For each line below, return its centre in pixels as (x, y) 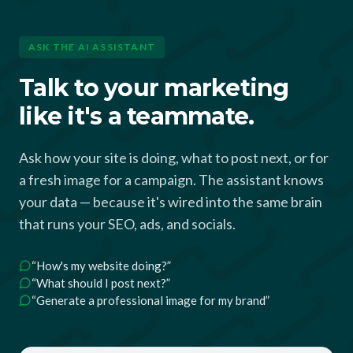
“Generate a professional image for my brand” (150, 301)
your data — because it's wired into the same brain (171, 202)
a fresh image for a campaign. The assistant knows (171, 180)
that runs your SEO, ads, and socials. (127, 224)
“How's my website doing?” (101, 266)
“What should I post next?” (101, 283)
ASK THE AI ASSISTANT (92, 47)
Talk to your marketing (154, 88)
